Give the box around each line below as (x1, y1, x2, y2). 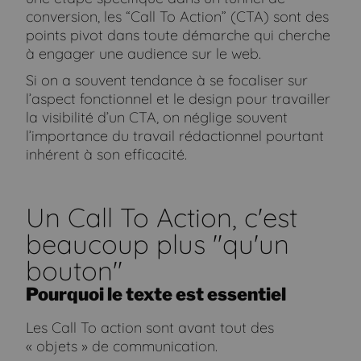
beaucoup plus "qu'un (26, 226, 290, 260)
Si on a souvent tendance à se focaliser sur (26, 70, 309, 89)
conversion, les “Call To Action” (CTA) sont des (26, 6, 330, 26)
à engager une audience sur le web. (26, 44, 262, 63)
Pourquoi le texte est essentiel (26, 283, 287, 305)
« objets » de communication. (26, 336, 218, 355)
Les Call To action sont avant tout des (26, 317, 275, 337)
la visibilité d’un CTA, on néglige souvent (26, 107, 288, 127)
